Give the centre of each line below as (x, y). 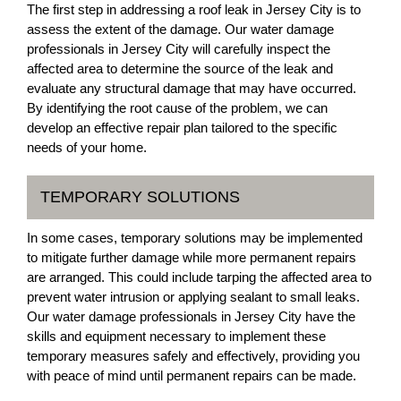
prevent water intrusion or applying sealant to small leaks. (193, 297)
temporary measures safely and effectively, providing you (193, 356)
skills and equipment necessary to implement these (176, 336)
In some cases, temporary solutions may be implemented (195, 238)
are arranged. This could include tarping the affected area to (199, 277)
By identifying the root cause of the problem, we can (177, 108)
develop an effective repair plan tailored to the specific (182, 128)
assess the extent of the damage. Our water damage (180, 29)
